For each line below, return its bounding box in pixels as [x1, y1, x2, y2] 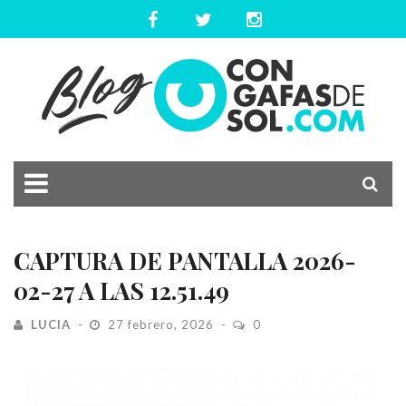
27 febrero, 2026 [104, 317, 217, 332]
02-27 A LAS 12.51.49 [14, 275, 229, 306]
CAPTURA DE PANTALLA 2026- [14, 245, 356, 276]
